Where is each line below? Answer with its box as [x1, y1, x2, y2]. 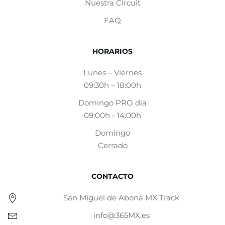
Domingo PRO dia [78, 98, 147, 108]
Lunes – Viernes [83, 68, 142, 78]
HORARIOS [92, 47, 133, 56]
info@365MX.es [93, 210, 150, 220]
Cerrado [97, 141, 128, 151]
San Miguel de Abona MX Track [63, 193, 179, 203]
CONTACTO [91, 172, 134, 181]
